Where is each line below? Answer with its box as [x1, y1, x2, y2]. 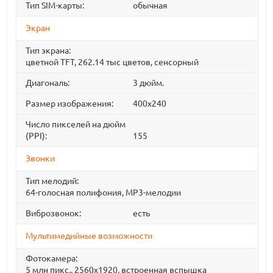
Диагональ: [26, 78, 70, 88]
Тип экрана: [26, 46, 71, 56]
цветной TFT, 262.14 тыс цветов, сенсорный [26, 57, 199, 68]
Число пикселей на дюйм [26, 119, 126, 130]
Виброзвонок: [26, 208, 82, 219]
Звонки [26, 154, 55, 164]
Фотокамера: [26, 253, 78, 264]
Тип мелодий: [26, 176, 79, 186]
